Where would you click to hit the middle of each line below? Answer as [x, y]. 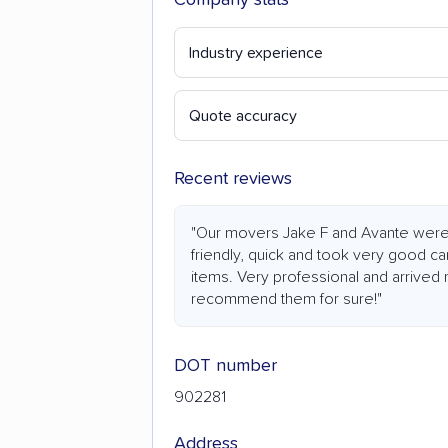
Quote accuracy [243, 116]
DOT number [225, 366]
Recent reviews [233, 179]
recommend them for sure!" [286, 299]
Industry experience [256, 53]
